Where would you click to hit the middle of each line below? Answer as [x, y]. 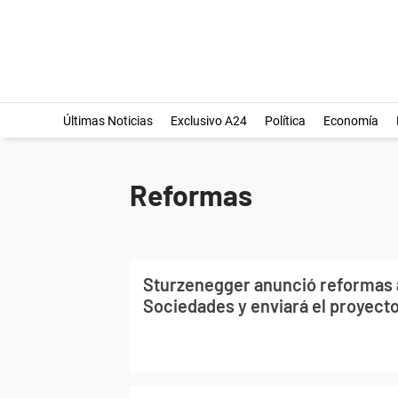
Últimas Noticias [107, 121]
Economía [350, 121]
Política [285, 121]
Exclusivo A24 [208, 121]
